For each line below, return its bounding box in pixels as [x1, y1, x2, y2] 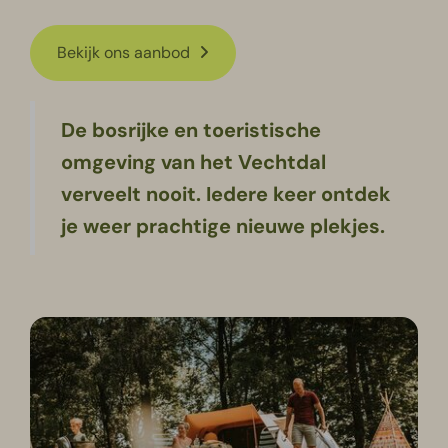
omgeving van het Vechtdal [61, 149, 327, 176]
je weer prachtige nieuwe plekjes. [61, 213, 386, 240]
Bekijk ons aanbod [57, 42, 195, 64]
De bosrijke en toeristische [61, 117, 322, 144]
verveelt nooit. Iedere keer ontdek [61, 181, 392, 208]
